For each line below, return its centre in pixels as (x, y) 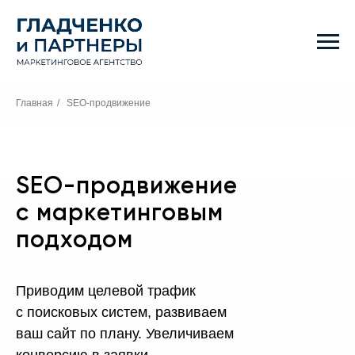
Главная (34, 103)
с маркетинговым (120, 214)
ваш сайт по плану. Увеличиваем (125, 334)
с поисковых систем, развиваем (121, 313)
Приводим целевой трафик (106, 291)
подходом (74, 241)
